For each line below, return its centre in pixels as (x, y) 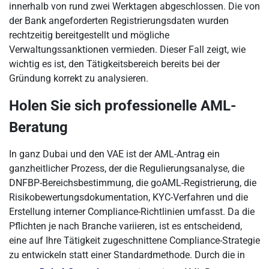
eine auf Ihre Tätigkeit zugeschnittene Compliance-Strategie (134, 240)
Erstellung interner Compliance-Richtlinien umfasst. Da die (132, 212)
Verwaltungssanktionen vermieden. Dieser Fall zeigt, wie (127, 50)
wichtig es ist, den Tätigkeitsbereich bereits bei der (114, 64)
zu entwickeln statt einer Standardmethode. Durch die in (127, 255)
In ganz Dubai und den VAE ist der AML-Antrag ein (114, 154)
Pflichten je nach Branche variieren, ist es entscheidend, (125, 226)
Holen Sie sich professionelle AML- (122, 106)
